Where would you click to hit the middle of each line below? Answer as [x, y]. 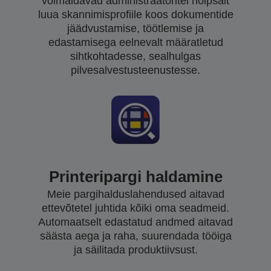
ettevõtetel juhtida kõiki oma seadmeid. [135, 208]
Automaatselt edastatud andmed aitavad [135, 222]
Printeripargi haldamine [135, 176]
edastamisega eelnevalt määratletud [135, 42]
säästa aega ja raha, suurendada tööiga [135, 236]
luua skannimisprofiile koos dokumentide [135, 14]
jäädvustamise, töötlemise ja [135, 28]
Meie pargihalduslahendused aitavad [135, 194]
